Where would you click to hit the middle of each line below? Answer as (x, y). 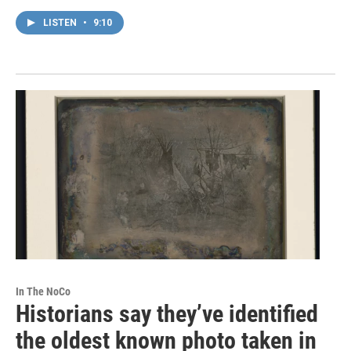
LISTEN (61, 23)
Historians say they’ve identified (167, 314)
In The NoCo (43, 292)
